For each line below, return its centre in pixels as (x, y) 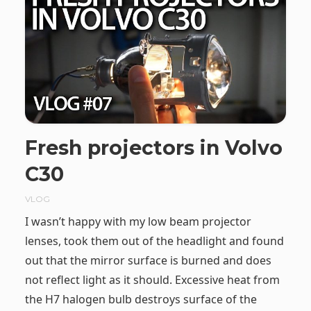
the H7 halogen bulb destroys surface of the (141, 300)
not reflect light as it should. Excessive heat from (152, 280)
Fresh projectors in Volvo (153, 147)
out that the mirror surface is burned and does (148, 261)
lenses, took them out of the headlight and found (154, 241)
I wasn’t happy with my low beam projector (138, 222)
